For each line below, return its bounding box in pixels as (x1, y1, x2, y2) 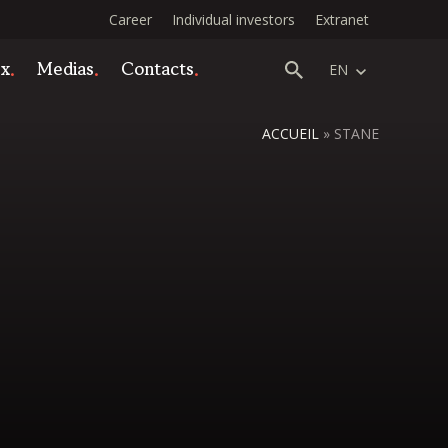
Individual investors (172, 10, 295, 29)
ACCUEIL (262, 124, 319, 143)
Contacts (121, 54, 194, 81)
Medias (37, 54, 94, 81)
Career (109, 10, 152, 29)
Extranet (315, 10, 369, 29)
